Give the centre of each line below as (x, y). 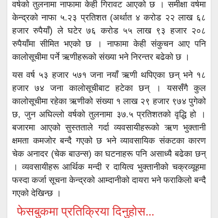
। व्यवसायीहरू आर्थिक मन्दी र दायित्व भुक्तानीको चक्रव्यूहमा (109, 167)
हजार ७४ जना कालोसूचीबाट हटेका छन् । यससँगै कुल (109, 88)
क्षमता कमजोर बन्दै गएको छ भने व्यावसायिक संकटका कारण (109, 140)
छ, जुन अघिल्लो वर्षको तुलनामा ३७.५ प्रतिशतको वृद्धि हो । (109, 114)
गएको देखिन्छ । (37, 193)
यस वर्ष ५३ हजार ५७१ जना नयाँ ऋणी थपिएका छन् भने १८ (109, 75)
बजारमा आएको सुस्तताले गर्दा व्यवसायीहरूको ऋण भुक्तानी (109, 127)
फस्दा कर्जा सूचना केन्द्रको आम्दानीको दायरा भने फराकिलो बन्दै (109, 180)
